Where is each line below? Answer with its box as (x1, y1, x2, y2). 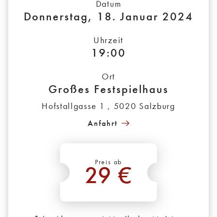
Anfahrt (88, 118, 118, 129)
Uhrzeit (93, 34, 124, 46)
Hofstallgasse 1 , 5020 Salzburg (42, 100, 175, 112)
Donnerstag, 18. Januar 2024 (24, 9, 193, 24)
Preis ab (94, 157, 123, 167)
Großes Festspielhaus (48, 81, 169, 97)
